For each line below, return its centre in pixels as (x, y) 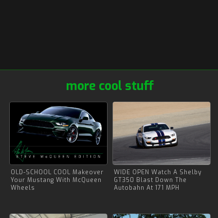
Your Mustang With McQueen (56, 180)
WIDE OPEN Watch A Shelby (158, 172)
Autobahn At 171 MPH (147, 188)
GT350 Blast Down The (150, 180)
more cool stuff (110, 86)
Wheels (23, 188)
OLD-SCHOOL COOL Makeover (57, 172)
